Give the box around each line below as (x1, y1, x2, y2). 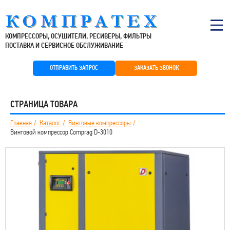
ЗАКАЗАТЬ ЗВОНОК (133, 64, 179, 72)
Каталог (40, 119, 61, 127)
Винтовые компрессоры (68, 119, 131, 127)
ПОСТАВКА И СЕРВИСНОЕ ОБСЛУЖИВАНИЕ (5, 41, 123, 50)
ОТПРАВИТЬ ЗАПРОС (50, 64, 98, 72)
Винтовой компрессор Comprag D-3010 (10, 128, 112, 137)
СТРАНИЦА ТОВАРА (10, 99, 78, 110)
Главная (10, 119, 32, 127)
